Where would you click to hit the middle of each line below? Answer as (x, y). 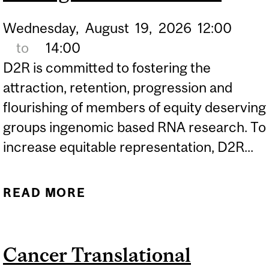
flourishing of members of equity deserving (134, 107)
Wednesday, (41, 28)
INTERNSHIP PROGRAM (177, 255)
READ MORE (45, 192)
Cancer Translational (97, 255)
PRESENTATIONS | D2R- (178, 213)
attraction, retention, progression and (118, 88)
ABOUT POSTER (177, 192)
